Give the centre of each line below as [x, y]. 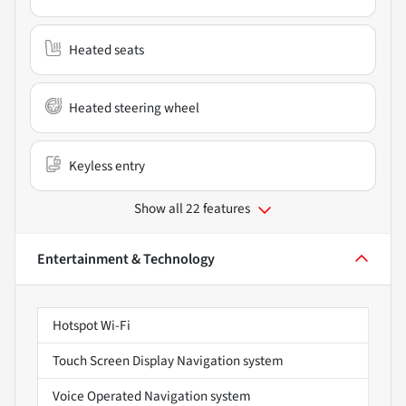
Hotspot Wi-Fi [92, 326]
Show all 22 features [192, 209]
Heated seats [106, 50]
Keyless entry [107, 166]
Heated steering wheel [134, 108]
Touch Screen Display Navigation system [168, 361]
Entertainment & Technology [126, 260]
